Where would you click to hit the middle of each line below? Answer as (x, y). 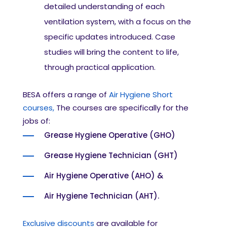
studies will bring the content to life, (111, 52)
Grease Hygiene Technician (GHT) (111, 156)
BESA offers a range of (66, 95)
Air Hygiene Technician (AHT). (102, 196)
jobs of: (36, 121)
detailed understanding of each (104, 7)
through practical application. (100, 67)
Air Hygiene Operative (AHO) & (104, 176)
